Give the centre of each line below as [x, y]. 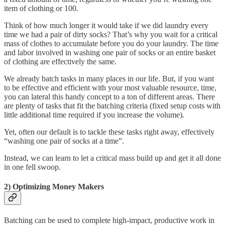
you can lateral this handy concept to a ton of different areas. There [109, 97]
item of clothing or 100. [42, 9]
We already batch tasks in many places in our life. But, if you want [109, 79]
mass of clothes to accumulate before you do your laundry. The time [111, 44]
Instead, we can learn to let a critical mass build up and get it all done [113, 158]
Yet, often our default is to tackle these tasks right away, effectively [109, 132]
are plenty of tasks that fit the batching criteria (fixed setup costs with [112, 106]
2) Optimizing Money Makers [54, 187]
